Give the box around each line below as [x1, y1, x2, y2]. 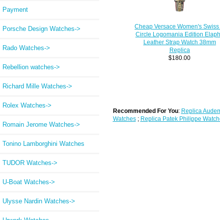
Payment [2, 5, 28, 13]
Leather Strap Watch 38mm [143, 38, 216, 45]
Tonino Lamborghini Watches [2, 139, 84, 147]
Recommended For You [112, 107, 178, 114]
